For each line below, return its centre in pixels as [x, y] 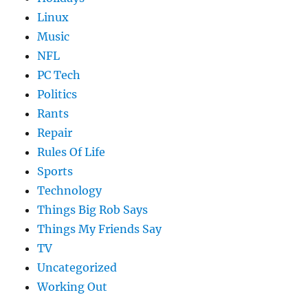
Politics [57, 95]
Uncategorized [77, 268]
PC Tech [59, 75]
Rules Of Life [71, 152]
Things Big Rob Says [93, 210]
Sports [55, 172]
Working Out [73, 287]
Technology [70, 191]
